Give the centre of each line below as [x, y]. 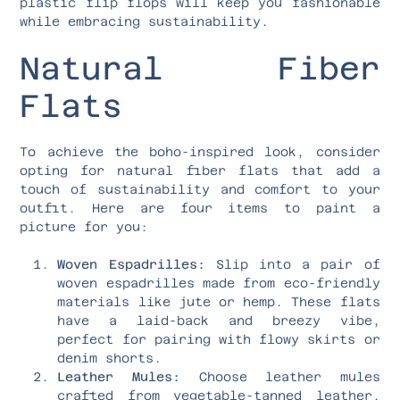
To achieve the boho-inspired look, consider [200, 151]
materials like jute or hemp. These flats [219, 301]
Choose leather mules [280, 376]
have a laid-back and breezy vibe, [219, 320]
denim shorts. [110, 358]
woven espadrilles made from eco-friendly [219, 283]
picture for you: [84, 226]
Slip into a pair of [292, 264]
